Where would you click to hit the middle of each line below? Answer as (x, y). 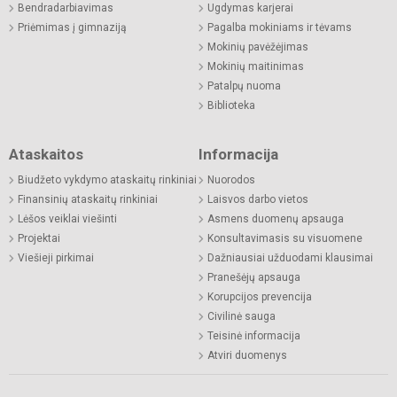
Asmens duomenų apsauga (276, 218)
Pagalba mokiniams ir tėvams (280, 27)
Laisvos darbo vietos (258, 199)
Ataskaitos (46, 154)
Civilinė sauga (241, 316)
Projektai (39, 238)
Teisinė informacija (254, 335)
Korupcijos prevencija (260, 296)
